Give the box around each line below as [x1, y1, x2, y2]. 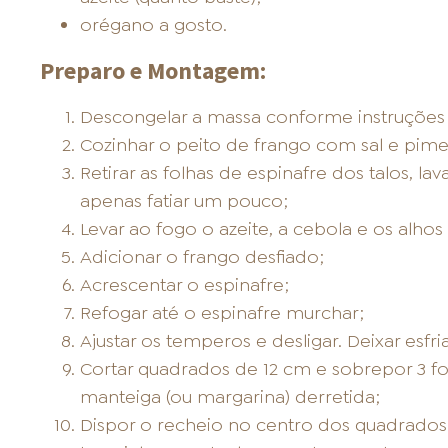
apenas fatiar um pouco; [79, 189, 288, 214]
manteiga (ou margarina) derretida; [79, 385, 380, 410]
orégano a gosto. [79, 13, 227, 38]
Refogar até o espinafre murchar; [79, 301, 364, 326]
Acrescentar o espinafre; [79, 273, 289, 298]
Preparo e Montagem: [39, 55, 266, 87]
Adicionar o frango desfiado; [79, 245, 324, 270]
